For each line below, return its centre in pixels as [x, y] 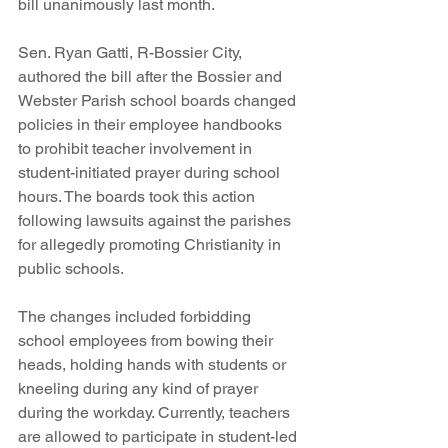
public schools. [71, 269]
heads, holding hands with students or [154, 365]
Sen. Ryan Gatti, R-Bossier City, [132, 53]
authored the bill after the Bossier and [152, 77]
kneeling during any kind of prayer [140, 389]
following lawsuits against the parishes [156, 221]
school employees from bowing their [147, 341]
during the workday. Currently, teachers [156, 413]
